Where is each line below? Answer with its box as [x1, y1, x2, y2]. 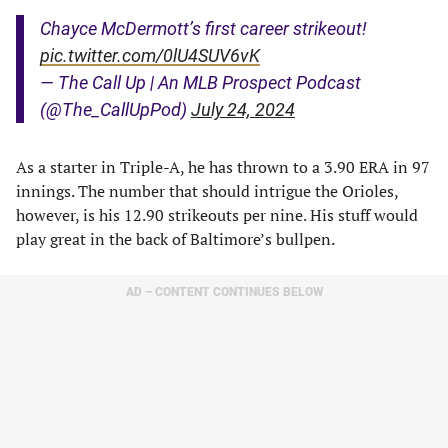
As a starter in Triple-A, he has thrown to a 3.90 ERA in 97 [16, 156, 430, 178]
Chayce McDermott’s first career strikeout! [40, 18, 367, 39]
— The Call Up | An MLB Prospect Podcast [40, 72, 361, 93]
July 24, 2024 [191, 99, 295, 120]
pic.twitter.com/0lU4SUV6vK [40, 45, 260, 66]
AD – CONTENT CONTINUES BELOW [125, 285, 323, 299]
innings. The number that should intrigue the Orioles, [16, 180, 398, 202]
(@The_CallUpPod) [40, 99, 191, 120]
